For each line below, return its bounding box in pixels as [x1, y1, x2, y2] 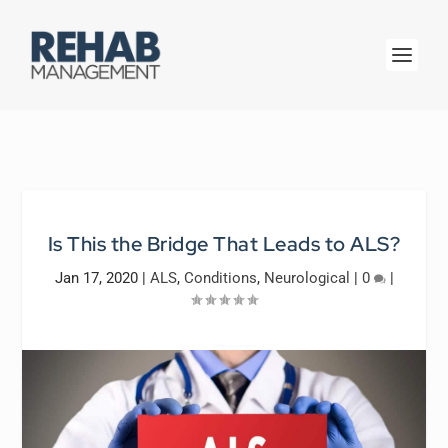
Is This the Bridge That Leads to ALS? [47, 231, 401, 257]
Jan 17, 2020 [54, 269, 138, 287]
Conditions [183, 269, 257, 287]
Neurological [263, 269, 350, 287]
